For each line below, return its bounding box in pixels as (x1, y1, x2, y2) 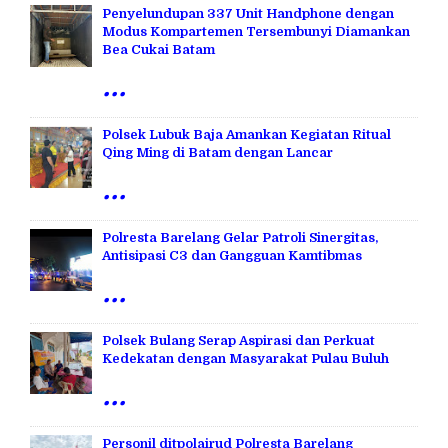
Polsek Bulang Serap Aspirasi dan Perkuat (102, 332, 375, 348)
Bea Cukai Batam (102, 41, 215, 57)
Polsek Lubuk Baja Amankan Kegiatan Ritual (102, 126, 391, 142)
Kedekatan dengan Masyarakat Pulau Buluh (102, 350, 389, 366)
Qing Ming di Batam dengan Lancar (102, 144, 333, 160)
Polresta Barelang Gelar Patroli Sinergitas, (102, 229, 378, 245)
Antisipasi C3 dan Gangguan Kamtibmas (102, 247, 362, 263)
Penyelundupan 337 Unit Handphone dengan (102, 5, 394, 21)
